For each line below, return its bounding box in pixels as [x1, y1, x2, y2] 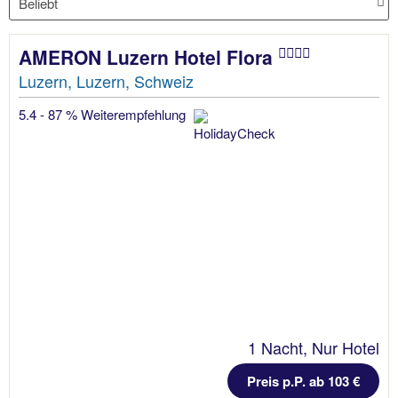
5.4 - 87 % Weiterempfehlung [19, 104, 189, 123]
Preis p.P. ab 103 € [247, 370, 360, 391]
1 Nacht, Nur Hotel [248, 335, 379, 359]
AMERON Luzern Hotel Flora [19, 43, 278, 70]
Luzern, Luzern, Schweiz [19, 68, 194, 92]
